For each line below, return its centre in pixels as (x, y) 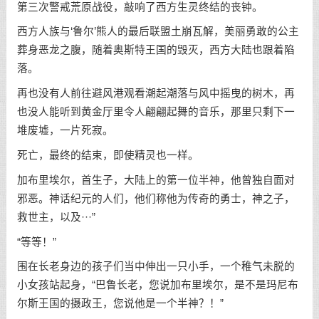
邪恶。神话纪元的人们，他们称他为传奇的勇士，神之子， (156, 198)
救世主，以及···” (56, 217)
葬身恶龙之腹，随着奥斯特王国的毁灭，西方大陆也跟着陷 (156, 50)
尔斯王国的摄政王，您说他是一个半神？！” (120, 304)
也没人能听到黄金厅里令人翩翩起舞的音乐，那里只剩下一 (156, 112)
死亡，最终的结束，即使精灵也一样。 (108, 155)
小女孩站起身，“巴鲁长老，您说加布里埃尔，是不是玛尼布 (157, 285)
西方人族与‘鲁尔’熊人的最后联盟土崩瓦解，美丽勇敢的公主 (158, 32)
